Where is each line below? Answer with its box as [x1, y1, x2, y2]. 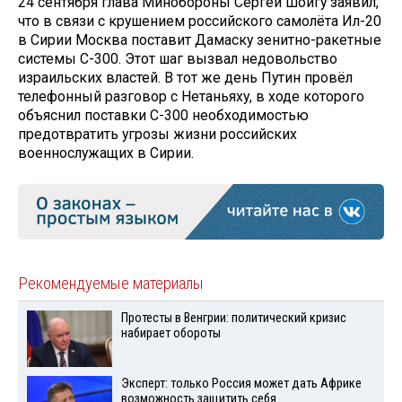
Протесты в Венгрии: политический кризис [120, 310, 346, 327]
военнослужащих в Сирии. [18, 144, 194, 162]
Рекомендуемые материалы [18, 274, 204, 294]
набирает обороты [120, 326, 221, 342]
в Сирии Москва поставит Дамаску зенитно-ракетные [18, 31, 381, 49]
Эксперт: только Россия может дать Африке [120, 376, 362, 392]
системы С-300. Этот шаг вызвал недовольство [18, 50, 337, 68]
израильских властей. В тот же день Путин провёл [18, 69, 353, 87]
